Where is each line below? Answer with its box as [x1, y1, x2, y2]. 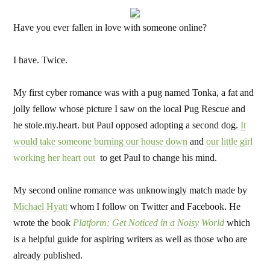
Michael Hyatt [13, 201, 68, 212]
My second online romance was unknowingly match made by [13, 185, 248, 195]
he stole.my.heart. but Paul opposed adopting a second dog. [13, 120, 241, 130]
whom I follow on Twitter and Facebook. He [67, 201, 241, 212]
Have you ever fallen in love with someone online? [13, 22, 207, 33]
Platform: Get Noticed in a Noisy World [73, 218, 225, 228]
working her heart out [13, 152, 96, 163]
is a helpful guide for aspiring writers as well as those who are [13, 234, 248, 244]
